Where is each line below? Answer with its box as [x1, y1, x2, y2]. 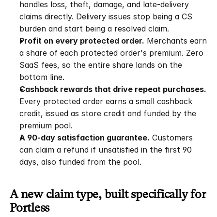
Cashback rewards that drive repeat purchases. [19, 84, 206, 94]
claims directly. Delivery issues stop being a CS [19, 12, 192, 21]
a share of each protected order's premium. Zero [19, 48, 203, 58]
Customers [150, 133, 193, 142]
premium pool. [19, 121, 73, 130]
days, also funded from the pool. [19, 157, 141, 167]
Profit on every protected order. [19, 36, 144, 46]
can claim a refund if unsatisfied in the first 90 [19, 145, 192, 155]
